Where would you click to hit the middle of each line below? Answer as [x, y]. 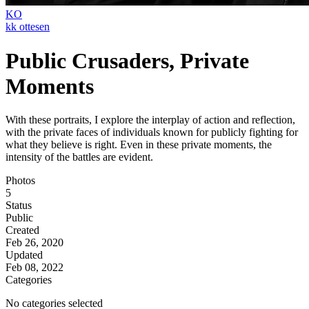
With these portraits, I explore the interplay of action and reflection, [150, 120]
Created [22, 230]
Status [19, 206]
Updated [24, 255]
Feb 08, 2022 [34, 268]
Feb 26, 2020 [34, 243]
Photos [20, 181]
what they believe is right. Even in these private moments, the [139, 145]
